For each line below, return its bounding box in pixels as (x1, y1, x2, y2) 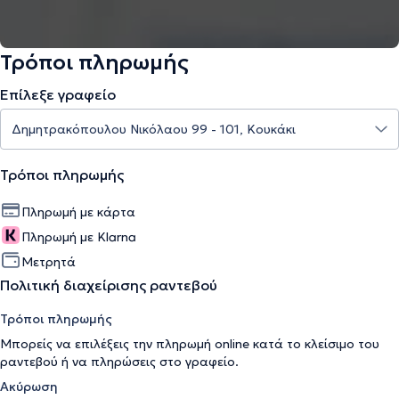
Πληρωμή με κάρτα (21, 204, 135, 220)
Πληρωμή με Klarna (21, 229, 136, 245)
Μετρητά (21, 254, 76, 270)
